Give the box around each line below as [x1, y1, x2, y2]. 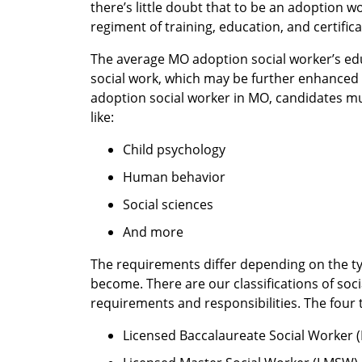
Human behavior [123, 168, 225, 187]
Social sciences [123, 196, 213, 214]
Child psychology [123, 141, 225, 159]
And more [123, 223, 183, 242]
